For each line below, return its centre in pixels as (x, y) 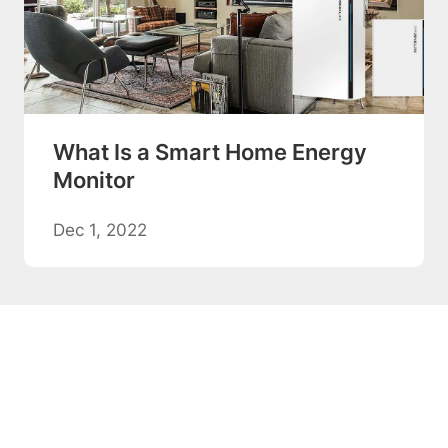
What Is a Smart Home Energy (209, 152)
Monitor (93, 180)
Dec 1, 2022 (99, 230)
